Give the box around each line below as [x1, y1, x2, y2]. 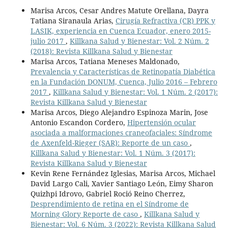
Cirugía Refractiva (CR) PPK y [115, 15, 215, 25]
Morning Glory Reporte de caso [30, 209, 140, 219]
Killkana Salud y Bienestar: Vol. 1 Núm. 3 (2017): [30, 148, 195, 158]
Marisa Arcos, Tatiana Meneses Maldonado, [30, 56, 180, 66]
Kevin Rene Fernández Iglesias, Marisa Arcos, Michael [30, 168, 215, 178]
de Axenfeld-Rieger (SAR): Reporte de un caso [30, 137, 190, 148]
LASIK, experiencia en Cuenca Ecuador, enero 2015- [30, 25, 211, 36]
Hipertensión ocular [127, 117, 196, 127]
